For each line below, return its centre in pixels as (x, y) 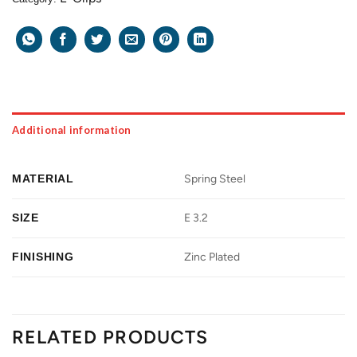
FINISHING (43, 256)
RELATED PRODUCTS (110, 337)
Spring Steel (215, 178)
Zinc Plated (212, 257)
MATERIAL (43, 178)
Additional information (72, 129)
